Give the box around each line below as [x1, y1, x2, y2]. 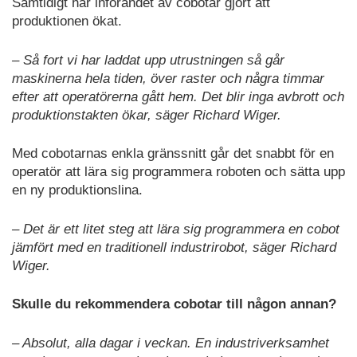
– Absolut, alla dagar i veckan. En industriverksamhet [12, 335, 329, 351]
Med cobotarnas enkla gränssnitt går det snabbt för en [12, 146, 334, 162]
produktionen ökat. [12, 14, 122, 29]
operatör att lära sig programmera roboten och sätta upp [12, 164, 345, 180]
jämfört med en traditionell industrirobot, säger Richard [12, 239, 336, 255]
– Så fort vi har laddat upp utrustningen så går [12, 52, 284, 68]
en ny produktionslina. [12, 182, 143, 198]
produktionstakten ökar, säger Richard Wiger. [12, 107, 281, 123]
